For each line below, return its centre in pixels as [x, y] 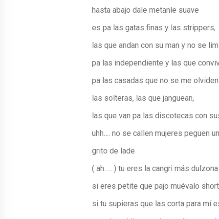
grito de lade [113, 151]
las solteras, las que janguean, [143, 98]
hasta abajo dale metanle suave [145, 10]
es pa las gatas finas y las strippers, [154, 28]
